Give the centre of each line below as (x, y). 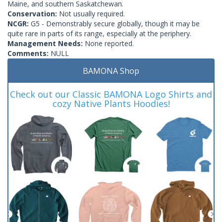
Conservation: (33, 13)
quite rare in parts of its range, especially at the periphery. (99, 33)
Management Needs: (46, 43)
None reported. (109, 43)
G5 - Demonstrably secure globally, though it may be (115, 23)
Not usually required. (92, 13)
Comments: (29, 53)
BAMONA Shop (111, 71)
